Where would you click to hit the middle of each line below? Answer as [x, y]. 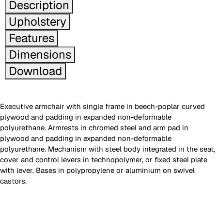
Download [35, 71]
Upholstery [38, 22]
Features [31, 38]
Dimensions [40, 54]
